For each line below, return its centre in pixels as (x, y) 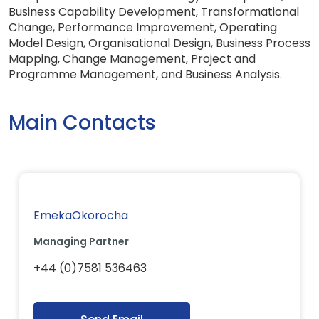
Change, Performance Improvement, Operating (143, 27)
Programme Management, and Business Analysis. (145, 74)
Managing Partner (81, 241)
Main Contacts (82, 123)
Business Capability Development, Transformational (154, 12)
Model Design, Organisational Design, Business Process (159, 43)
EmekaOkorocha (81, 215)
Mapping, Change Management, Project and (132, 59)
